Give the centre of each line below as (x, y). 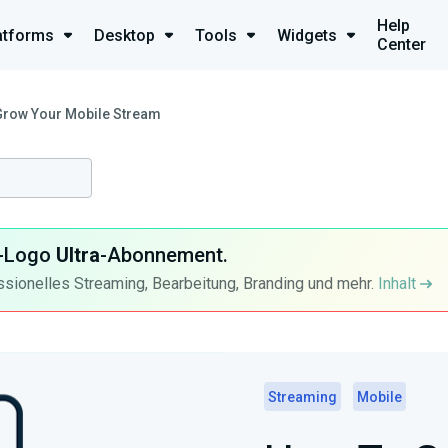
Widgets (307, 35)
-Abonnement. (163, 255)
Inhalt (398, 283)
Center (401, 44)
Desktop (124, 35)
